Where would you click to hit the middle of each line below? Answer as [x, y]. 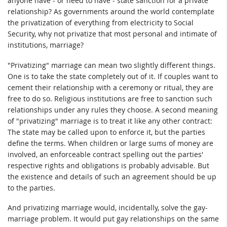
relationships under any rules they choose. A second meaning [113, 109]
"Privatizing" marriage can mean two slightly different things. [111, 65]
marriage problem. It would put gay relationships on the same [113, 219]
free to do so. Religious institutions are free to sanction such [110, 98]
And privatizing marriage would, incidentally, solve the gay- [108, 208]
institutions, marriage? [46, 45]
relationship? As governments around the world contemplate [111, 12]
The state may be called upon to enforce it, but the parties [106, 132]
